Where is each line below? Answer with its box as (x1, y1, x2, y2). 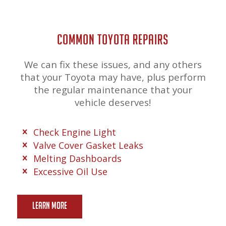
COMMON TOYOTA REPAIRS (57, 31, 169, 47)
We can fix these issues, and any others (24, 58, 202, 71)
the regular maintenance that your (33, 83, 192, 96)
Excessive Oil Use (33, 165, 108, 178)
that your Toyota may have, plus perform (20, 70, 206, 83)
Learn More (32, 199, 67, 211)
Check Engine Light (33, 126, 117, 138)
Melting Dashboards (33, 152, 122, 164)
